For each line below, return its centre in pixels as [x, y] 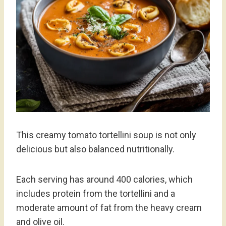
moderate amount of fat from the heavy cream [109, 208]
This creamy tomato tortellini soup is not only [106, 135]
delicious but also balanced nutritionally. [95, 149]
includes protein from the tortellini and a [96, 194]
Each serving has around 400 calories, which [104, 180]
